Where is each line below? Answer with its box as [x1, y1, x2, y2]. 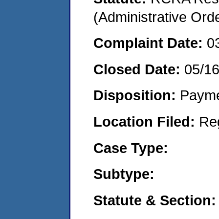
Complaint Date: [93, 35, 207, 51]
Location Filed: [93, 113, 199, 130]
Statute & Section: [93, 192, 216, 208]
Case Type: [93, 139, 168, 156]
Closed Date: [93, 61, 184, 77]
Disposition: [93, 87, 180, 104]
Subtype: [93, 166, 154, 182]
